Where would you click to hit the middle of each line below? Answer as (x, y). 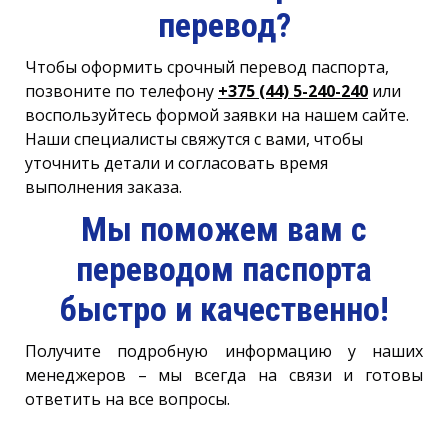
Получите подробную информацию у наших (224, 350)
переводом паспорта (224, 268)
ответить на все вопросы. (127, 398)
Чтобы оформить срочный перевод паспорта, (207, 66)
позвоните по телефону (121, 90)
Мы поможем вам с (224, 228)
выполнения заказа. (103, 186)
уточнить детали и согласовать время (176, 162)
